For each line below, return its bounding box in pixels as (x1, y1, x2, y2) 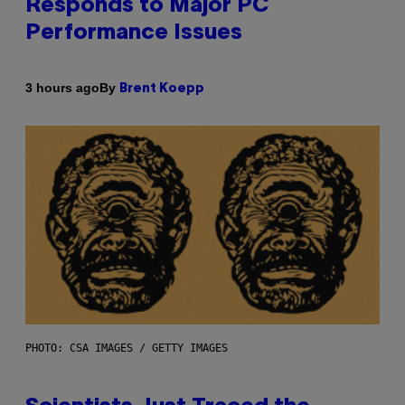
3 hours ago (25, 80, 99, 96)
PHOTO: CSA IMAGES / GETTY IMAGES (25, 342, 228, 355)
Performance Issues (25, 23, 242, 43)
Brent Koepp (119, 82, 204, 95)
